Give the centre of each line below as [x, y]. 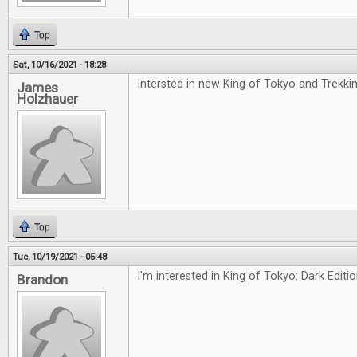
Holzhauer [47, 99]
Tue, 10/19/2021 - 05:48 [60, 257]
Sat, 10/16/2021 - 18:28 [59, 65]
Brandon [42, 280]
